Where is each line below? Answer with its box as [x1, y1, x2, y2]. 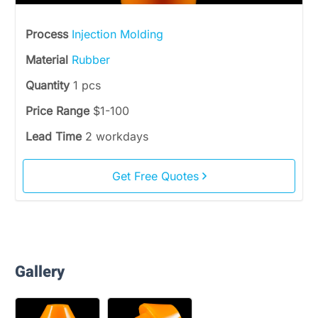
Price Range [26, 104, 93, 118]
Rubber [72, 53, 110, 67]
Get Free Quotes [111, 169, 202, 183]
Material [26, 53, 72, 67]
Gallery [15, 261, 65, 283]
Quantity [26, 78, 73, 92]
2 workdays [85, 129, 148, 143]
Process [26, 27, 72, 41]
